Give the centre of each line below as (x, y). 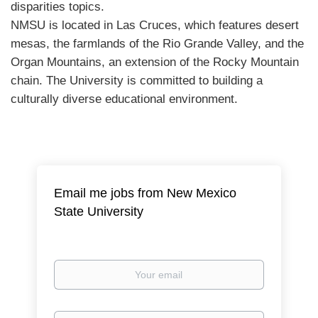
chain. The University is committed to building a (137, 81)
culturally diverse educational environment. (124, 99)
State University (99, 212)
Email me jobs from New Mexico (146, 193)
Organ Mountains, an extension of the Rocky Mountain (155, 62)
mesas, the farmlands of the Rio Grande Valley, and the (157, 44)
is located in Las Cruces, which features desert (172, 25)
